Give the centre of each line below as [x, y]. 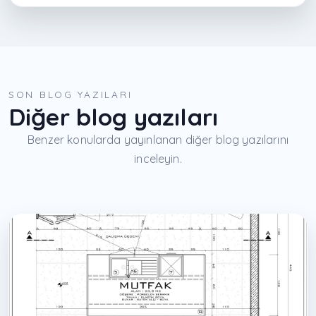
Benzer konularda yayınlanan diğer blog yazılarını [158, 139]
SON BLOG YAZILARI [71, 94]
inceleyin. [158, 158]
